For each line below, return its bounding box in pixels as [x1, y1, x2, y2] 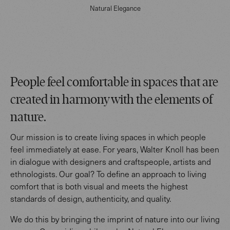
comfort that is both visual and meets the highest [10, 180, 188, 191]
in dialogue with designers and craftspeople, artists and [10, 156, 211, 167]
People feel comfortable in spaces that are [10, 75, 218, 90]
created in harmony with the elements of [10, 93, 213, 107]
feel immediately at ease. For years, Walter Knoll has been [10, 143, 219, 155]
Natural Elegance [89, 3, 141, 13]
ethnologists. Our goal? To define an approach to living [10, 168, 206, 179]
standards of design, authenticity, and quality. [10, 193, 171, 204]
